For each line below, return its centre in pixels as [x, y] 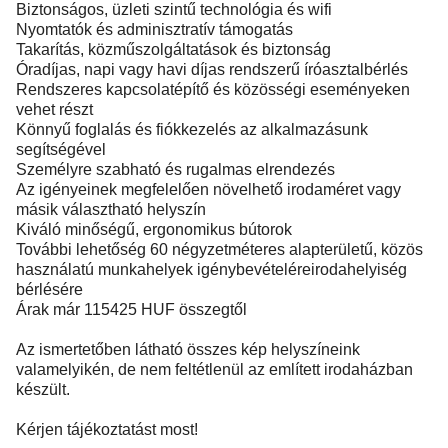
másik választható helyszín [111, 209]
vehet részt [54, 109]
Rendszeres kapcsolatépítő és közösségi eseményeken [213, 89]
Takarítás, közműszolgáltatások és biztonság [173, 49]
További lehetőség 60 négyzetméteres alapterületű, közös [219, 249]
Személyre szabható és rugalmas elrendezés [175, 169]
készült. [43, 389]
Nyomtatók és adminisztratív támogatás [154, 29]
